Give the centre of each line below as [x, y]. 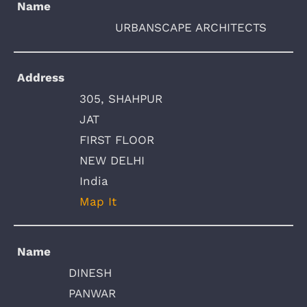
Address [41, 77]
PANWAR [92, 293]
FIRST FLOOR [117, 139]
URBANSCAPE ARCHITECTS [191, 28]
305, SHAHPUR [121, 98]
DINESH [90, 272]
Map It [98, 201]
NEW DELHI [112, 160]
